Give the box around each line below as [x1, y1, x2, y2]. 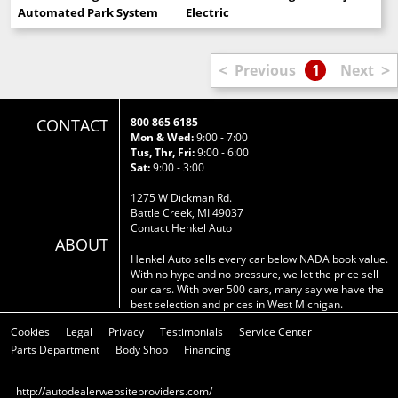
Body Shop [115, 341, 168, 357]
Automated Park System [18, 4, 159, 20]
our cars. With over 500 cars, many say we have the [131, 281, 385, 297]
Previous [235, 60, 296, 80]
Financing [184, 341, 231, 357]
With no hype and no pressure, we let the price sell [131, 266, 379, 282]
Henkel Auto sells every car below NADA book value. [131, 251, 389, 267]
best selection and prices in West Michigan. [131, 296, 344, 312]
